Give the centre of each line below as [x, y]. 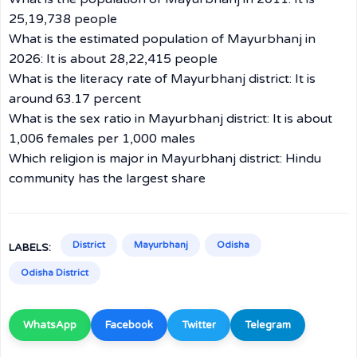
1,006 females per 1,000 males [102, 139]
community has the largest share [107, 178]
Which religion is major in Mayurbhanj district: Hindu [165, 159]
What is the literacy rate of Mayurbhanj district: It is [162, 79]
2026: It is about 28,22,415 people [113, 59]
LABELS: [30, 247]
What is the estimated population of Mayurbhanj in [162, 39]
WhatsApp [50, 325]
